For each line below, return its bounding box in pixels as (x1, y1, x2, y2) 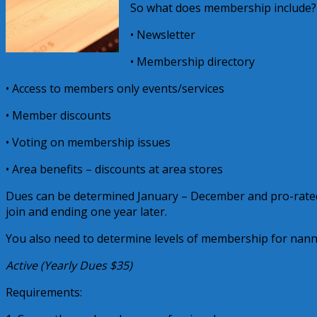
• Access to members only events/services (6, 80, 224, 96)
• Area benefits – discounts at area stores (6, 161, 223, 177)
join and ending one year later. (6, 203, 167, 219)
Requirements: (6, 284, 82, 300)
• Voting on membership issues (6, 134, 171, 150)
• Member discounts (6, 107, 111, 123)
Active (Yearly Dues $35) (6, 257, 132, 273)
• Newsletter (130, 26, 195, 42)
